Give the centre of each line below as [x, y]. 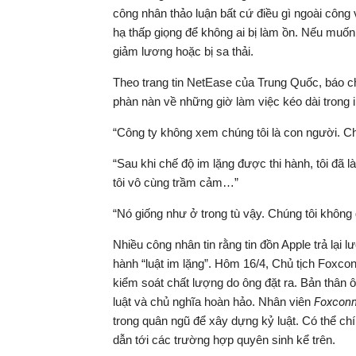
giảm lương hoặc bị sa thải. [183, 51]
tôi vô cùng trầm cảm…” [176, 182]
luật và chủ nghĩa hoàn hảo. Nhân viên [213, 302]
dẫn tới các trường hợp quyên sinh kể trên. [224, 340]
